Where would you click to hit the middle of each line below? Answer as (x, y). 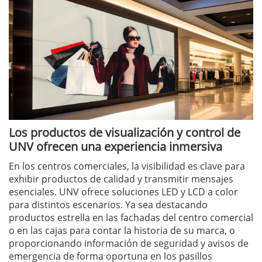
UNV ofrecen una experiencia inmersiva (116, 146)
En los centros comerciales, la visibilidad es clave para (127, 166)
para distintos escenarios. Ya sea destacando (108, 204)
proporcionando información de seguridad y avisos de (129, 243)
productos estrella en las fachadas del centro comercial (131, 217)
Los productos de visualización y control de (125, 132)
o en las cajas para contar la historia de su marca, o (122, 230)
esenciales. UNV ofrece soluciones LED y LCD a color (123, 192)
